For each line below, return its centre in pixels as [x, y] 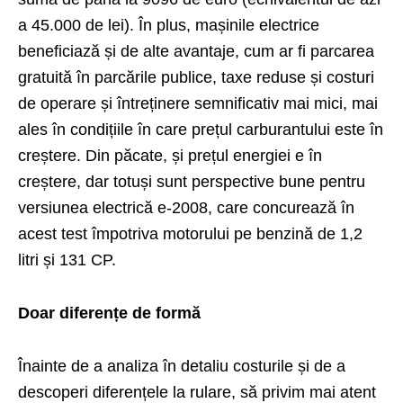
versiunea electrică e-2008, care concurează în [186, 207]
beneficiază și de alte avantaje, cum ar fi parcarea [196, 51]
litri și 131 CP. [67, 260]
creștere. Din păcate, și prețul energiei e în [170, 155]
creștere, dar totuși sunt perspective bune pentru [192, 181]
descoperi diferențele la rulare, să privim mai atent [197, 392]
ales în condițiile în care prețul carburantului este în [201, 129]
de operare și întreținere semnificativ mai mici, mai [198, 103]
